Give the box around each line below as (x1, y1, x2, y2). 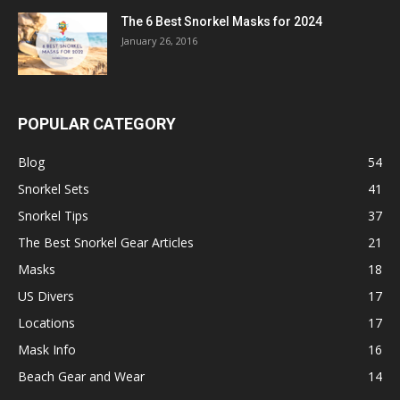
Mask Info (18, 340, 76, 358)
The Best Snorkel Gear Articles (18, 233, 194, 251)
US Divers (18, 287, 74, 304)
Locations (18, 313, 75, 331)
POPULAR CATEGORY (18, 113, 176, 133)
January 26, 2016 (121, 33, 197, 47)
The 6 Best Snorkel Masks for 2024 (121, 13, 322, 29)
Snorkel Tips (18, 206, 88, 224)
